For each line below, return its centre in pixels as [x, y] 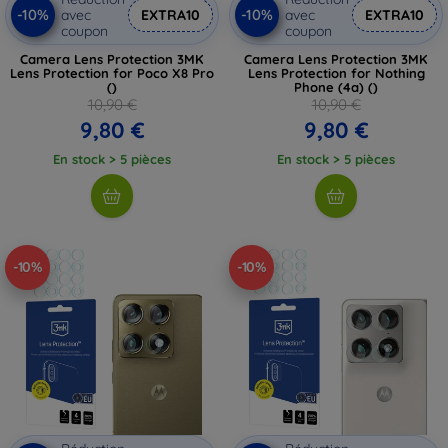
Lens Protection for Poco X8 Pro [112, 72]
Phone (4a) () [336, 86]
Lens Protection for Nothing [336, 72]
